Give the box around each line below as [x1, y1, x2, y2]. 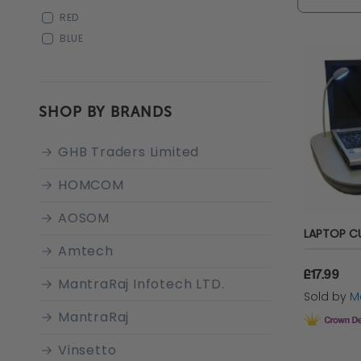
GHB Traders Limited [58, 143, 200, 161]
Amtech [58, 242, 114, 260]
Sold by [303, 288, 350, 305]
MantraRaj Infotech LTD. [58, 275, 225, 293]
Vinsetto [58, 341, 117, 359]
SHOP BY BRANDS [39, 103, 172, 121]
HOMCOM [58, 176, 124, 194]
